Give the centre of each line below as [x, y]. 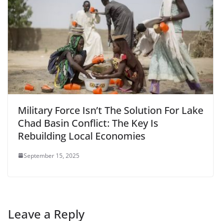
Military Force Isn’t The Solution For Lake [110, 110]
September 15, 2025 [52, 155]
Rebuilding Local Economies [82, 136]
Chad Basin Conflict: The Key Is [88, 123]
